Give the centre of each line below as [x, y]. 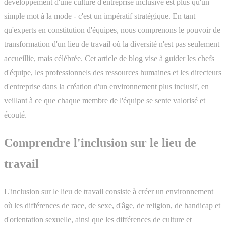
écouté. [15, 115]
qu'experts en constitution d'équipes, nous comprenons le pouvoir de [112, 30]
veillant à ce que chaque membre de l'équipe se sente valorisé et [105, 100]
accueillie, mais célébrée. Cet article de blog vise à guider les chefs [109, 58]
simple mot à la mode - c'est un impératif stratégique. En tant [100, 16]
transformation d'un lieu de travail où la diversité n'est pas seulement [112, 44]
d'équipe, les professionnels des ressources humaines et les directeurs [113, 72]
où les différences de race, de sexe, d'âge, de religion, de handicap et [112, 205]
